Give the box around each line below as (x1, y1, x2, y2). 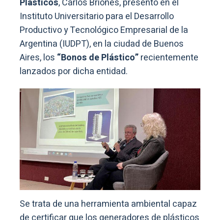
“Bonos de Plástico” (57, 51, 138, 64)
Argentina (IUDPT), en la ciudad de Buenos (20, 37, 184, 51)
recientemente (138, 51, 198, 64)
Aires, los (20, 51, 57, 64)
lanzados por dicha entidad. (20, 64, 128, 78)
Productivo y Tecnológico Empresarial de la (20, 23, 188, 37)
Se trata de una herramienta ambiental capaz (20, 197, 197, 211)
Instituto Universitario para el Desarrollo (20, 9, 174, 23)
